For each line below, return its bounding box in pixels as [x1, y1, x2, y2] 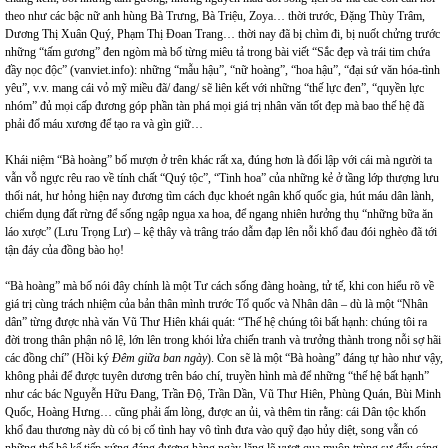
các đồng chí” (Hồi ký [5, 351, 112, 365]
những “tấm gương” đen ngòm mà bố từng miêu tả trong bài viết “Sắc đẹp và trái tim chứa [5, 45, 430, 59]
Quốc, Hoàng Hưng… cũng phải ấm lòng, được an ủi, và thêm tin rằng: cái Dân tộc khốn [5, 405, 426, 419]
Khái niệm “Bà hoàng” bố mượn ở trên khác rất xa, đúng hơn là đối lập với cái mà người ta [5, 153, 432, 167]
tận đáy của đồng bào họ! [5, 243, 124, 257]
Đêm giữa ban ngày [112, 351, 207, 365]
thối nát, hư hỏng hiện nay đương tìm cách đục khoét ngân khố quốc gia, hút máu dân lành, [5, 189, 434, 203]
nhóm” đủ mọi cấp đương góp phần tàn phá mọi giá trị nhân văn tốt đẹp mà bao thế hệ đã [5, 99, 424, 113]
